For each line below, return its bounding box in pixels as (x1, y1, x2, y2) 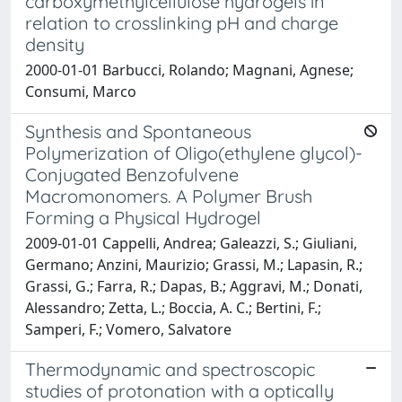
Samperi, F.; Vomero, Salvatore (25, 319, 232, 339)
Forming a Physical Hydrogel (25, 205, 261, 229)
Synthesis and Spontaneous (25, 119, 251, 143)
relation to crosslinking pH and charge (25, 11, 338, 34)
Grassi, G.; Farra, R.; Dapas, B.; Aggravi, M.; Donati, (25, 275, 363, 296)
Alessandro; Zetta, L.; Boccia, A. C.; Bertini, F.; (25, 297, 321, 318)
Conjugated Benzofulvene (25, 162, 239, 186)
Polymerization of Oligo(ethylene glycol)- (25, 141, 363, 164)
